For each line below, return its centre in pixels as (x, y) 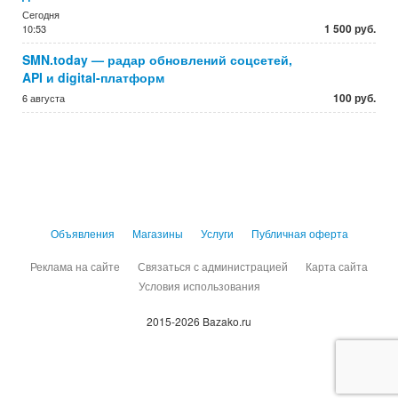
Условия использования (199, 286)
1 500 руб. (350, 28)
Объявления (82, 233)
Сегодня (41, 14)
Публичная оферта (299, 233)
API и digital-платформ (93, 77)
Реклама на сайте (75, 266)
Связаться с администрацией (213, 266)
